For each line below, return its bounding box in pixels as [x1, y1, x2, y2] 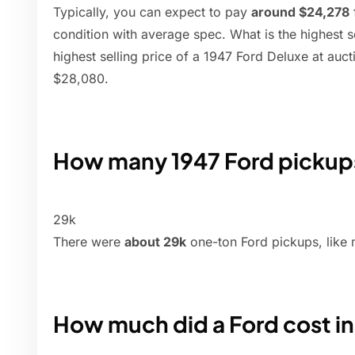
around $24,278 [251, 4, 349, 21]
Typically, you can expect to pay [53, 4, 251, 21]
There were [53, 234, 124, 250]
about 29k [124, 234, 186, 250]
